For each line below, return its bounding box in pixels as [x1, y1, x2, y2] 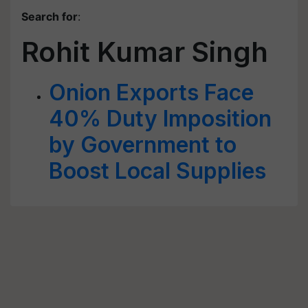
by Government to [49, 131, 236, 158]
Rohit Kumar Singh [21, 35, 268, 69]
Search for [21, 10, 78, 23]
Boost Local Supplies [49, 157, 266, 184]
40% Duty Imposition [49, 105, 272, 132]
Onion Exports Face [49, 79, 254, 106]
